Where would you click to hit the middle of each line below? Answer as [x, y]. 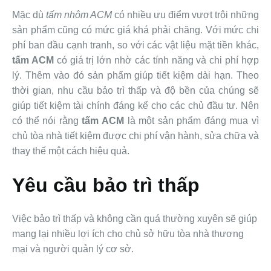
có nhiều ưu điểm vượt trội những [185, 15]
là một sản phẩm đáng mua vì [191, 121]
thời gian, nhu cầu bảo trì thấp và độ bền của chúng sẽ [135, 91]
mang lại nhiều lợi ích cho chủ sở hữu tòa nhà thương [128, 234]
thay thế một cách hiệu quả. [71, 151]
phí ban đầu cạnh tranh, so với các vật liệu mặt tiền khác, [135, 45]
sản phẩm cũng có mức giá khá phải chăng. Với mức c [132, 30]
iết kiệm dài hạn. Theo [209, 76]
